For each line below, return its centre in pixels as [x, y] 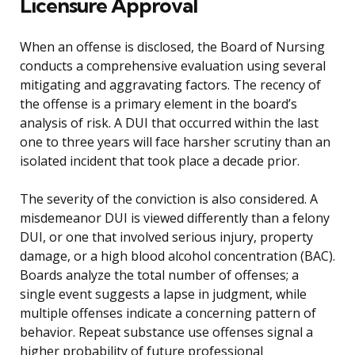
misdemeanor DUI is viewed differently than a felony [175, 218]
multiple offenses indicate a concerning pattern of [168, 313]
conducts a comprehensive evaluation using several [173, 66]
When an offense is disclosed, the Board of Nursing [172, 47]
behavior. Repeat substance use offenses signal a [166, 332]
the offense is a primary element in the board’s [158, 104]
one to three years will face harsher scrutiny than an [175, 142]
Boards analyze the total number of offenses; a [159, 275]
